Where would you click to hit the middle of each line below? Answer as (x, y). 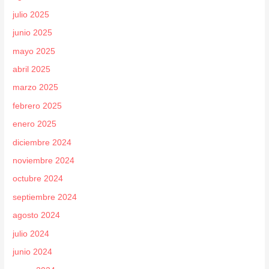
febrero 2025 (38, 106)
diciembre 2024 (42, 142)
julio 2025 (31, 14)
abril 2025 (32, 70)
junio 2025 (33, 33)
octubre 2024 (38, 179)
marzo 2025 (36, 88)
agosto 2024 (37, 216)
